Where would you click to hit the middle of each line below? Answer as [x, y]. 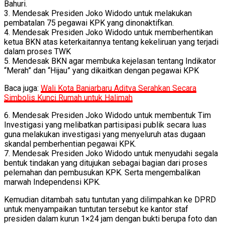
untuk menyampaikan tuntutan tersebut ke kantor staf [96, 209]
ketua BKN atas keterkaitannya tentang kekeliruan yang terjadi [111, 42]
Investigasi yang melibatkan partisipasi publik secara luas [105, 125]
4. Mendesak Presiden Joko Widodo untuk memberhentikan [108, 33]
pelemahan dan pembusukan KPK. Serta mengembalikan [102, 173]
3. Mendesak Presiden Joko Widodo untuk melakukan [98, 14]
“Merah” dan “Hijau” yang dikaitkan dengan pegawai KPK [101, 71]
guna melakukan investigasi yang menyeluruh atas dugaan [105, 135]
